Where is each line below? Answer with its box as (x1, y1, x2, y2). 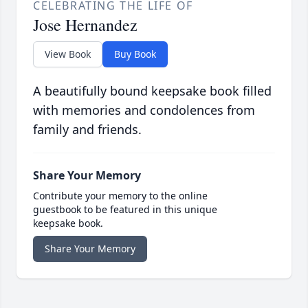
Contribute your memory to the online (33, 188, 208, 202)
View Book (45, 47, 91, 60)
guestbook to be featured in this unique (33, 202, 217, 216)
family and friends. (33, 120, 142, 137)
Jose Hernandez (33, 13, 137, 36)
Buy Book (114, 47, 156, 60)
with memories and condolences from (33, 101, 255, 118)
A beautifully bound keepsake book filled (33, 82, 272, 99)
